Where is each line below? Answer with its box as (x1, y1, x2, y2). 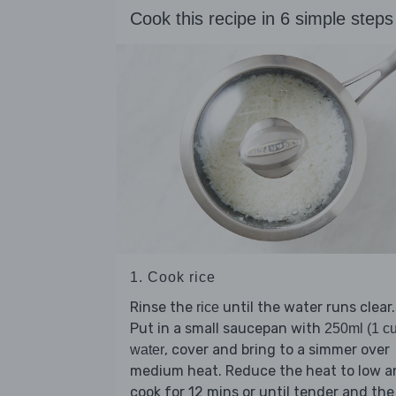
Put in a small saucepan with (130, 320, 324, 338)
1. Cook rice (130, 270, 216, 286)
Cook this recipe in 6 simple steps (130, 9, 393, 29)
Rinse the (130, 299, 196, 316)
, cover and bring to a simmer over (164, 341, 390, 359)
